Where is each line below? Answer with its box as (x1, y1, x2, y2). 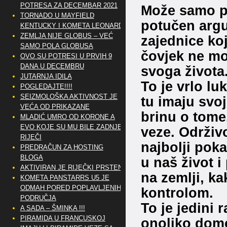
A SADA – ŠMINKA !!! (20, 204, 85, 212)
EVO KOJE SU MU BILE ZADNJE (20, 123, 122, 131)
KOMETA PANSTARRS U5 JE (20, 174, 109, 181)
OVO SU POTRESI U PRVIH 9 (20, 52, 112, 60)
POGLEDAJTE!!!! (20, 83, 72, 90)
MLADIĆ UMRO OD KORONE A (20, 113, 115, 121)
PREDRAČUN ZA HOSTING (20, 143, 103, 151)
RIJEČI (20, 133, 42, 141)
